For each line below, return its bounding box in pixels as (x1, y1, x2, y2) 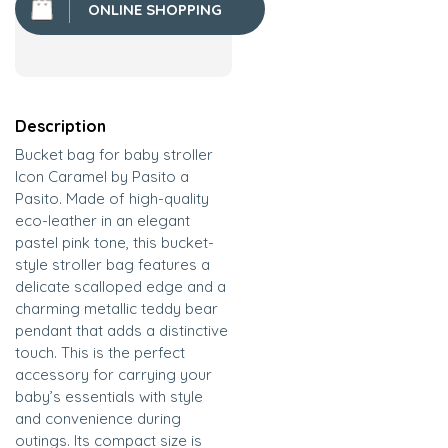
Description (15, 116, 106, 137)
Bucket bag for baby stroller (15, 145, 213, 165)
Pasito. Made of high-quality (15, 189, 209, 209)
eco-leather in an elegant (15, 211, 190, 231)
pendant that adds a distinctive (15, 321, 228, 341)
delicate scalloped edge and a (15, 277, 226, 297)
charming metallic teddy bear (15, 299, 218, 319)
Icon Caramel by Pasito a (15, 167, 189, 187)
